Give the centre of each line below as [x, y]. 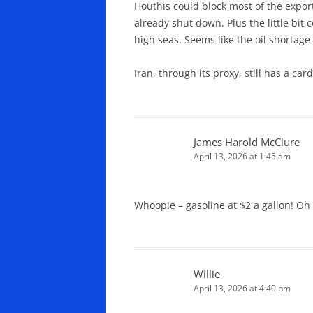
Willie [207, 274]
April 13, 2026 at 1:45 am [242, 156]
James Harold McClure [247, 141]
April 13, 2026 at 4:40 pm [242, 288]
